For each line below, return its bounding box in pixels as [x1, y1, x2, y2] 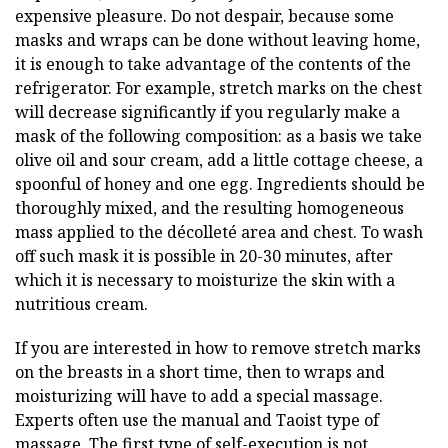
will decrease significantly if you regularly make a [15, 101, 400, 124]
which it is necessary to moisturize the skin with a [15, 269, 395, 292]
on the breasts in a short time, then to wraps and [15, 361, 385, 384]
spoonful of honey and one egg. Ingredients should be [15, 173, 425, 196]
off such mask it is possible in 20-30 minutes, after [15, 245, 393, 268]
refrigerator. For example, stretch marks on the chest [15, 77, 422, 100]
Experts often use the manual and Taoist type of [15, 409, 379, 432]
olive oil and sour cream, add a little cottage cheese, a [15, 149, 423, 172]
